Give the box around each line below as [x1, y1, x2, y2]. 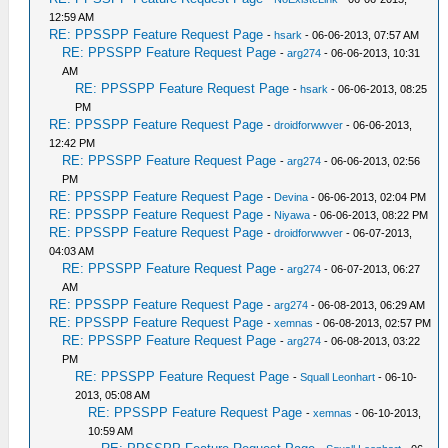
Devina [274, 191, 309, 203]
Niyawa [274, 209, 311, 221]
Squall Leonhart [300, 371, 376, 383]
